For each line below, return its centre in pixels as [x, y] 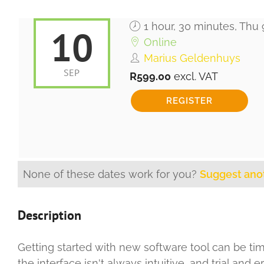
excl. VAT [196, 77]
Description [49, 215]
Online [160, 42]
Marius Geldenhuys [192, 58]
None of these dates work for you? [111, 174]
